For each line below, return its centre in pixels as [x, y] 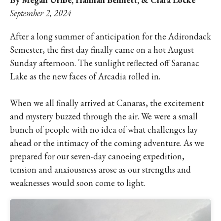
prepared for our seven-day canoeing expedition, [97, 156]
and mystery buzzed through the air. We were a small [104, 116]
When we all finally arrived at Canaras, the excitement [107, 103]
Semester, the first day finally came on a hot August [102, 50]
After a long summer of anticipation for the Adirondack [110, 36]
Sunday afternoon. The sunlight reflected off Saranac [105, 63]
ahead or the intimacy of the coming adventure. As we [107, 143]
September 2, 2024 [41, 13]
